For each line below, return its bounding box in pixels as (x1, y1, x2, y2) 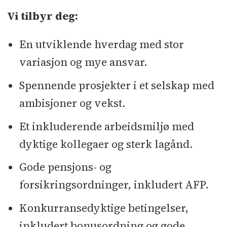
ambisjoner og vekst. (19, 96, 126, 111)
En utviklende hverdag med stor (19, 37, 184, 52)
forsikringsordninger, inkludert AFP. (19, 177, 209, 193)
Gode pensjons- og (19, 160, 111, 175)
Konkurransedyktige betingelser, (19, 200, 188, 215)
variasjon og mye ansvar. (19, 55, 147, 70)
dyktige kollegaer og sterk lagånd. (19, 136, 193, 152)
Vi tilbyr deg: (7, 9, 78, 24)
